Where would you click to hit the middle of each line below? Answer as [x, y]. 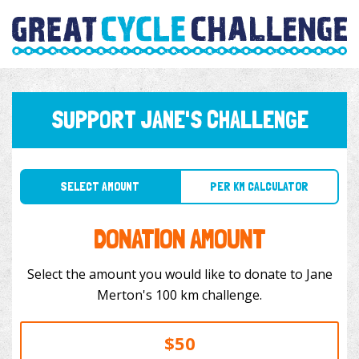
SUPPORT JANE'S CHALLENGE [179, 120]
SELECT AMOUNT [91, 169]
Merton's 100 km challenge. [209, 295]
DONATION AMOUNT [179, 239]
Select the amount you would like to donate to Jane [179, 274]
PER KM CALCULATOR [236, 169]
